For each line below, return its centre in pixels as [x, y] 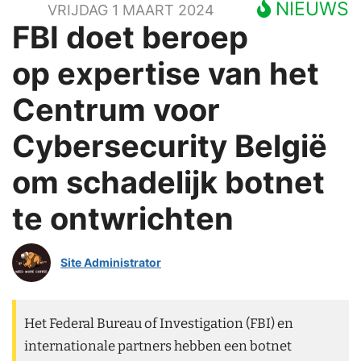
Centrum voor [116, 109]
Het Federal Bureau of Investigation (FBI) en [159, 324]
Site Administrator [111, 262]
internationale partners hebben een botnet [158, 346]
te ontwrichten [123, 218]
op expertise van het [166, 73]
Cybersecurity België [170, 145]
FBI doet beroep [130, 37]
